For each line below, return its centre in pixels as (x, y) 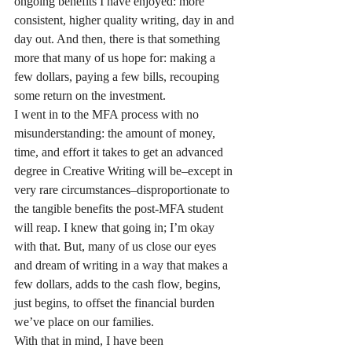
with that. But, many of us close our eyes (117, 246)
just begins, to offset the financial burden (116, 303)
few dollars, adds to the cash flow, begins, (119, 284)
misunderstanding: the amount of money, (116, 133)
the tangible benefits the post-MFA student (120, 209)
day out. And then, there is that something (119, 39)
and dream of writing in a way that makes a (123, 265)
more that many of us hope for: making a (116, 58)
